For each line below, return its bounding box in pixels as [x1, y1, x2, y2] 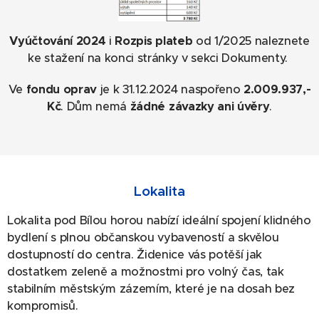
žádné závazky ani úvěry [130, 99, 270, 115]
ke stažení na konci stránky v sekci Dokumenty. [28, 51, 291, 66]
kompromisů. [7, 298, 78, 314]
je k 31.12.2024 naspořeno [96, 82, 244, 98]
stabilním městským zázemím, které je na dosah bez [7, 281, 295, 297]
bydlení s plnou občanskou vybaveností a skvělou [7, 230, 279, 246]
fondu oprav [26, 82, 97, 98]
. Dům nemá [61, 99, 130, 115]
